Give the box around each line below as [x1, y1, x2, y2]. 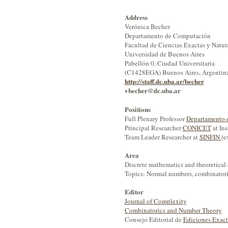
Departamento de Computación [124, 31, 211, 41]
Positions [124, 104, 151, 114]
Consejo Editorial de [124, 214, 183, 224]
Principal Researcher [124, 123, 183, 132]
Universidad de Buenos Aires [124, 49, 205, 59]
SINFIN [199, 132, 221, 141]
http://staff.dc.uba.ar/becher [124, 76, 204, 87]
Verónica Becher [124, 22, 170, 32]
